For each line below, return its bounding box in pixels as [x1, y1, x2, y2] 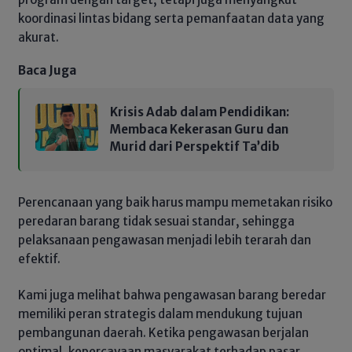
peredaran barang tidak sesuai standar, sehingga [18, 213, 295, 229]
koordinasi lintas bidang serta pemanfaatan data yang [18, 11, 324, 27]
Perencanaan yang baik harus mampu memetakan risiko [18, 194, 332, 210]
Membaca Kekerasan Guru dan [110, 121, 288, 137]
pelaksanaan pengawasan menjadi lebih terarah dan [18, 232, 311, 247]
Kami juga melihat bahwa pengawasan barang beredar [18, 288, 326, 303]
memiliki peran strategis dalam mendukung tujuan [18, 306, 302, 322]
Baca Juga [18, 62, 76, 78]
